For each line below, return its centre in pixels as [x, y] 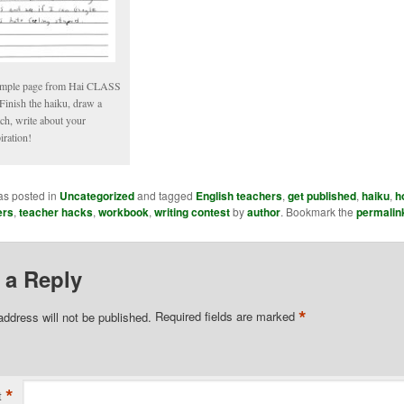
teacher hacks [55, 211]
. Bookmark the [318, 211]
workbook [123, 211]
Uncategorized [96, 195]
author [263, 211]
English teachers [239, 195]
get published [321, 195]
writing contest [192, 211]
